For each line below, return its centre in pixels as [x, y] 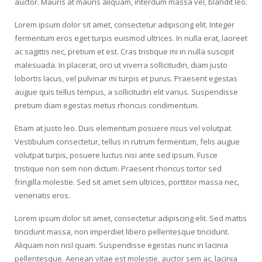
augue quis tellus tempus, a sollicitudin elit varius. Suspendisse [126, 92]
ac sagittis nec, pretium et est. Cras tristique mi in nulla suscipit [124, 51]
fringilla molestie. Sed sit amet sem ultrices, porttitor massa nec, [127, 182]
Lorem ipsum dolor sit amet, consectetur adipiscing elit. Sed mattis [131, 218]
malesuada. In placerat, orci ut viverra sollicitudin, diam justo [121, 65]
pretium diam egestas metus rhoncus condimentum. [107, 105]
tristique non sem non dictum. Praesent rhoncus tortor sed [118, 168]
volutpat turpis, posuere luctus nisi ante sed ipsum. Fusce [116, 155]
